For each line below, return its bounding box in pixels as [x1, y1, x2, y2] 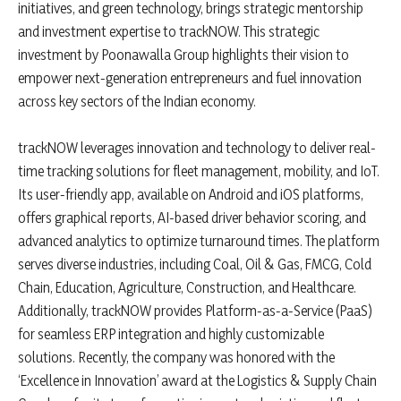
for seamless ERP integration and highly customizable [18, 324, 324, 343]
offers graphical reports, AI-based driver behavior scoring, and [18, 208, 366, 226]
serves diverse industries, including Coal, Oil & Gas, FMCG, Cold [18, 254, 371, 273]
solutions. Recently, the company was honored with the [18, 347, 335, 366]
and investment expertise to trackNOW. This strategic [18, 21, 320, 40]
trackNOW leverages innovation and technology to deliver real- [18, 138, 376, 157]
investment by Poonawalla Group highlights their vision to [18, 45, 349, 64]
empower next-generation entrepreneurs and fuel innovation [18, 68, 362, 87]
